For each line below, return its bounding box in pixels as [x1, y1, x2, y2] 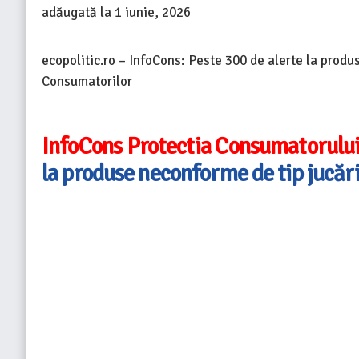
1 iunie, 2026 [115, 4, 191, 22]
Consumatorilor [42, 73, 132, 91]
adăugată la [42, 4, 115, 22]
